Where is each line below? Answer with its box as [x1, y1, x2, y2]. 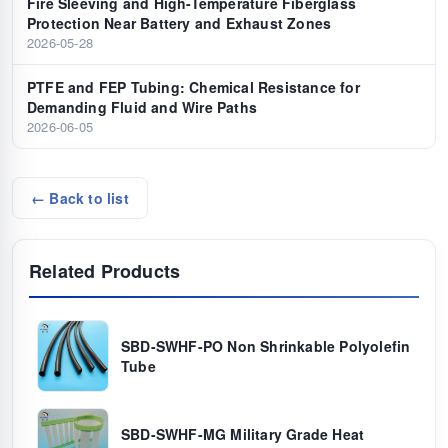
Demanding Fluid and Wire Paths [27, 97, 257, 118]
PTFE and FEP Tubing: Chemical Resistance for [27, 77, 360, 98]
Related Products [29, 258, 181, 285]
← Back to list [31, 188, 129, 209]
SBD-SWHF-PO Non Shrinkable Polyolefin [121, 336, 411, 357]
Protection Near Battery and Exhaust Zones [27, 13, 332, 34]
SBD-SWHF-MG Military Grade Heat [121, 424, 365, 445]
